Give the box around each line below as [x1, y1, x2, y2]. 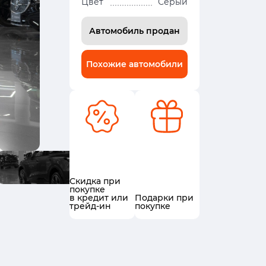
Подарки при [134, 192, 194, 203]
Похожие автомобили [86, 59, 183, 69]
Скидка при [69, 176, 121, 186]
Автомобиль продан [89, 26, 180, 36]
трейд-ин [69, 201, 111, 211]
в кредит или [69, 192, 128, 203]
